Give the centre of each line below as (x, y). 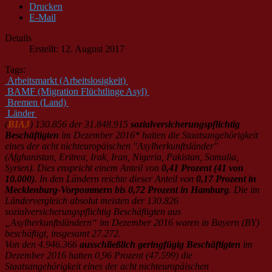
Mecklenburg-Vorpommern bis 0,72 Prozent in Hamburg (117, 189)
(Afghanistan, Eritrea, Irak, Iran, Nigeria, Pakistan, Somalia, (122, 157)
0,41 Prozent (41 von (202, 168)
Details (18, 38)
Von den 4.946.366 (42, 244)
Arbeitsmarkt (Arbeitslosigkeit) (66, 80)
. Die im (244, 189)
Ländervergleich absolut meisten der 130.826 (92, 200)
